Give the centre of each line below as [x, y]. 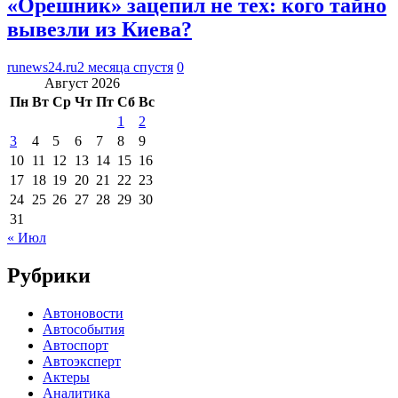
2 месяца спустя [125, 67]
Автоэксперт [82, 361]
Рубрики [49, 275]
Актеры [66, 377]
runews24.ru [42, 67]
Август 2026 [82, 83]
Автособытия [84, 329]
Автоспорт [76, 345]
